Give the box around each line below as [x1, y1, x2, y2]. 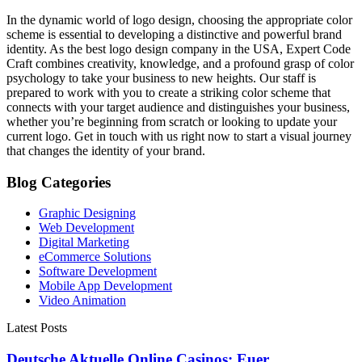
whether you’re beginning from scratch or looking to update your [6, 115, 337, 128]
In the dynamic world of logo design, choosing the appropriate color [6, 13, 352, 27]
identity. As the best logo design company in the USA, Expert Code [6, 42, 351, 56]
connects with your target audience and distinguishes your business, [6, 100, 350, 114]
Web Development [39, 221, 134, 235]
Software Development [39, 264, 157, 279]
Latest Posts [6, 321, 67, 335]
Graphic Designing [39, 206, 136, 221]
